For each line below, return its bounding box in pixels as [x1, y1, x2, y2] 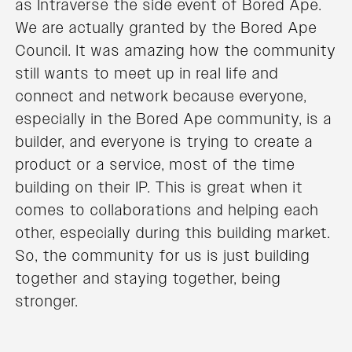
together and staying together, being [16, 268, 281, 289]
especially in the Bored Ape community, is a [16, 108, 332, 130]
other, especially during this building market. [16, 222, 331, 244]
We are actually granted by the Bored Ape [16, 17, 317, 38]
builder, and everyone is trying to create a [16, 131, 313, 152]
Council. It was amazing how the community [16, 40, 336, 61]
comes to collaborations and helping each [16, 200, 319, 221]
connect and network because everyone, [16, 86, 307, 107]
